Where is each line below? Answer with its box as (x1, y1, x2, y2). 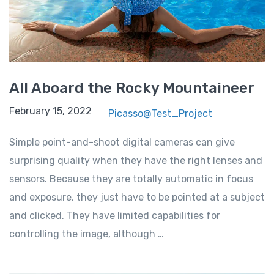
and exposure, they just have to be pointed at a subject (9, 191, 265, 204)
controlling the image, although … (9, 228, 164, 240)
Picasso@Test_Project (108, 108, 212, 120)
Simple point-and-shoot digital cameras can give (9, 136, 235, 149)
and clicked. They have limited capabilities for (9, 210, 220, 222)
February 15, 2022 (9, 105, 92, 117)
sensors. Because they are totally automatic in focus (9, 173, 253, 185)
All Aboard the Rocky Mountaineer (9, 80, 254, 97)
